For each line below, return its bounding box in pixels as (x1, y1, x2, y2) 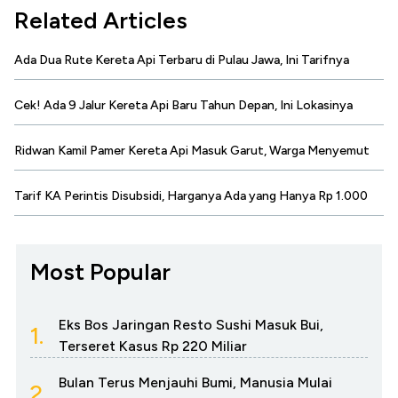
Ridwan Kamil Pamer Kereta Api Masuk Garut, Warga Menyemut (14, 143, 370, 159)
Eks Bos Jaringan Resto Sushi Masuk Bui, (59, 316, 323, 334)
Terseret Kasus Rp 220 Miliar (59, 338, 247, 355)
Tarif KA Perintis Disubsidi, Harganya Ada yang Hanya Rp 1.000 (14, 188, 368, 204)
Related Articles (14, 6, 187, 36)
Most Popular (30, 258, 171, 287)
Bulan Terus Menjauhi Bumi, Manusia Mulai (59, 374, 332, 392)
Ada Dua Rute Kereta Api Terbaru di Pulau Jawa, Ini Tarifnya (14, 52, 349, 68)
